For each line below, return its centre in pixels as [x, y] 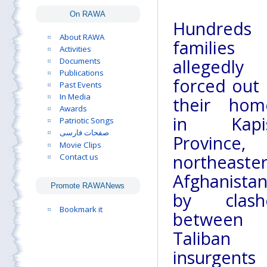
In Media [75, 96]
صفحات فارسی [84, 132]
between [208, 220]
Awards [73, 108]
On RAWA [88, 14]
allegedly [208, 67]
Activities [75, 49]
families [204, 48]
